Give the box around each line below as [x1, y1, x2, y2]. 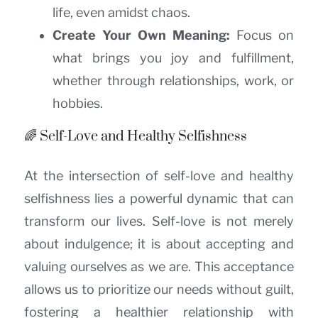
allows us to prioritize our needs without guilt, [24, 282, 294, 297]
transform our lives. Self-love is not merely [24, 214, 294, 229]
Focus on [230, 28, 294, 43]
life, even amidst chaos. [53, 5, 190, 21]
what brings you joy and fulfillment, [53, 50, 294, 66]
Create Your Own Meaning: [53, 28, 230, 43]
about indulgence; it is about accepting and [24, 236, 294, 252]
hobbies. [53, 96, 103, 111]
